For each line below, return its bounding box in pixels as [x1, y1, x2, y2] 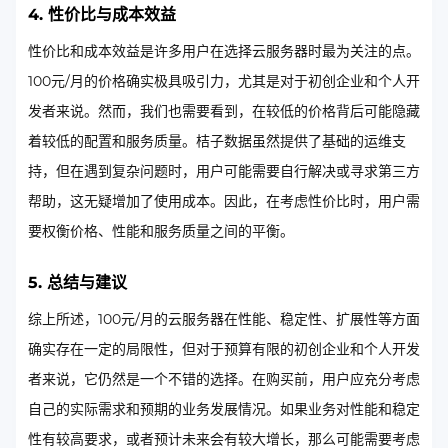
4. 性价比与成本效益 [28, 5, 176, 24]
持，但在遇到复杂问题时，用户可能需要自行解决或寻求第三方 [28, 162, 420, 180]
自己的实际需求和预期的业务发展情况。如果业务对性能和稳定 [28, 400, 420, 418]
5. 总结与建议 [28, 273, 127, 292]
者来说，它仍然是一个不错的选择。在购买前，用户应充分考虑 [28, 370, 420, 388]
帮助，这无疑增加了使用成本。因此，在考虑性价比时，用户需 [28, 192, 420, 210]
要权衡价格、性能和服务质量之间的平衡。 [28, 222, 294, 240]
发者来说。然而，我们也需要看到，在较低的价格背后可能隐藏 [28, 102, 420, 120]
